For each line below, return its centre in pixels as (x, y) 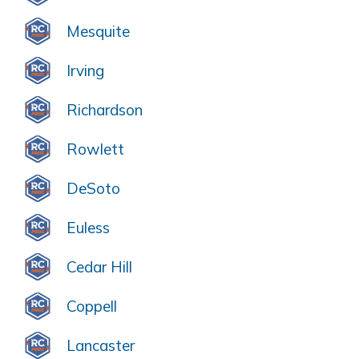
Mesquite (98, 32)
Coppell (92, 307)
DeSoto (93, 189)
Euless (88, 228)
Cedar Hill (99, 267)
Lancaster (101, 346)
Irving (85, 71)
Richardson (105, 110)
